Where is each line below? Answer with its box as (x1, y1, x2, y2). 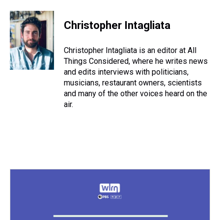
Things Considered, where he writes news (64, 56, 208, 66)
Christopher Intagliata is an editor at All (64, 46, 196, 55)
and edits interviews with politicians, (64, 67, 189, 77)
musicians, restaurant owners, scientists (64, 78, 202, 87)
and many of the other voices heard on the (64, 89, 207, 98)
